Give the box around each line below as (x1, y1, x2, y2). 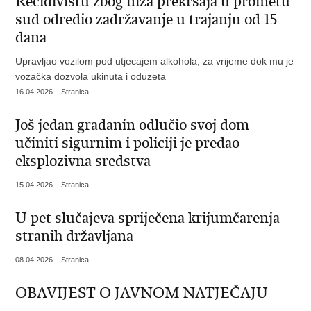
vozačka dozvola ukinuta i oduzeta (15, 71, 167, 82)
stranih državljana (15, 227, 134, 245)
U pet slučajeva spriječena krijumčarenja (15, 209, 280, 227)
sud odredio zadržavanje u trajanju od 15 (15, 10, 278, 28)
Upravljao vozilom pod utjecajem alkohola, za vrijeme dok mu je (15, 56, 294, 67)
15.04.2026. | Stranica (15, 180, 90, 189)
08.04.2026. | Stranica (15, 255, 90, 264)
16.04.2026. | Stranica (15, 87, 90, 96)
